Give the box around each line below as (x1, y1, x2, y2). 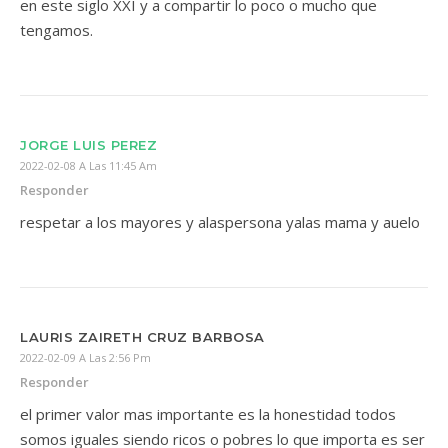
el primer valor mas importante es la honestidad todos (20, 404, 396, 424)
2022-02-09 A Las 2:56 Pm (20, 350, 151, 365)
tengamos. (20, 20, 93, 40)
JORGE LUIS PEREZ (20, 137, 157, 153)
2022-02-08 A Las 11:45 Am (20, 158, 157, 173)
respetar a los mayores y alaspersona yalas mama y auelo (20, 212, 420, 232)
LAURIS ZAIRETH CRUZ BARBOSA (20, 329, 265, 345)
